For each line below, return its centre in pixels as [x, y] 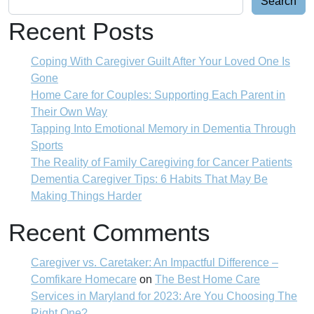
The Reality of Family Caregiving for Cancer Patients [162, 162]
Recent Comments [109, 232]
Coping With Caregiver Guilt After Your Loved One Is [161, 61]
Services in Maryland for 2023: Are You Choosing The [164, 296]
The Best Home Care [207, 279]
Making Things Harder [86, 196]
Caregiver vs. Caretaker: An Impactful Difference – [155, 262]
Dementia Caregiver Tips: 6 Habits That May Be [149, 179]
